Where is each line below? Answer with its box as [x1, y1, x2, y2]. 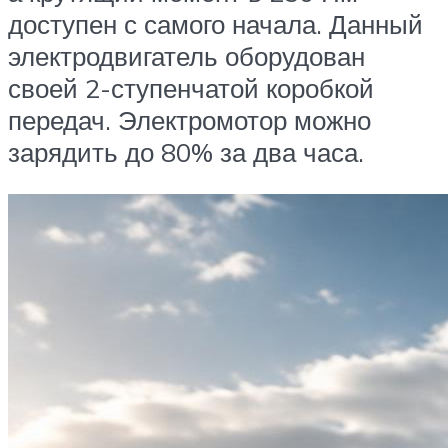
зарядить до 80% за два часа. [8, 136, 364, 169]
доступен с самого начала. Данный [8, 8, 423, 41]
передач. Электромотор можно [8, 104, 371, 137]
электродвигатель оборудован [8, 40, 365, 73]
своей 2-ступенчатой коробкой [8, 72, 374, 105]
